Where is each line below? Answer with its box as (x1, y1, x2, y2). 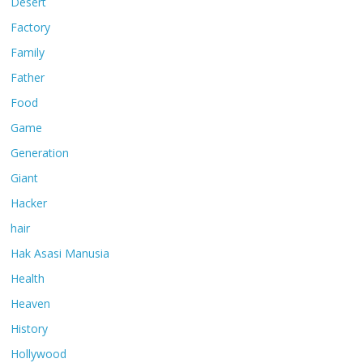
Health (11, 271, 45, 287)
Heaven (11, 296, 51, 312)
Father (11, 70, 45, 86)
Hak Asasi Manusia (11, 246, 110, 262)
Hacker (11, 195, 48, 211)
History (11, 321, 49, 337)
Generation (11, 145, 70, 161)
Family (11, 45, 45, 61)
